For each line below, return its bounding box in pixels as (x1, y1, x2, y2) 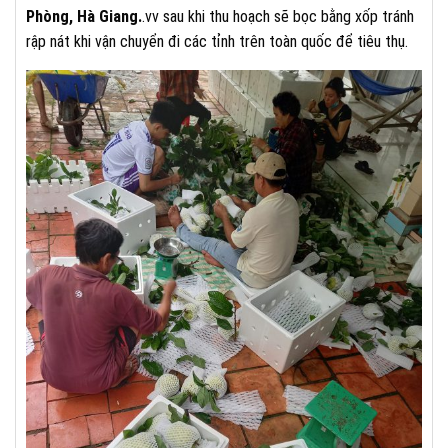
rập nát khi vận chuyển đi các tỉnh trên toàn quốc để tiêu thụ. (26, 31, 408, 51)
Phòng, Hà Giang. (26, 6, 142, 26)
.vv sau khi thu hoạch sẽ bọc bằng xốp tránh (142, 6, 414, 26)
